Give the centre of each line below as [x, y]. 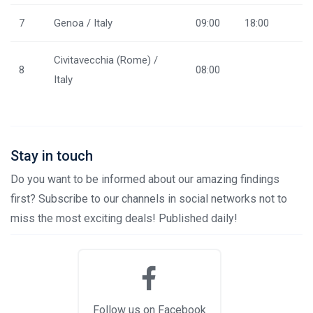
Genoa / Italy [83, 23]
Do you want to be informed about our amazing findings [145, 179]
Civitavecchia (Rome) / [106, 60]
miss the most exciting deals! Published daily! [124, 218]
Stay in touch [52, 155]
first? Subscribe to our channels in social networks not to [149, 198]
